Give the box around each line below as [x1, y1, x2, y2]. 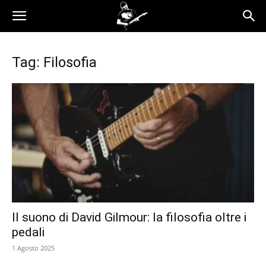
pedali [12, 225, 45, 240]
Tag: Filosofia [12, 54, 97, 71]
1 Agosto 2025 [12, 243, 55, 253]
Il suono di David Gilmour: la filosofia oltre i [12, 210, 246, 225]
